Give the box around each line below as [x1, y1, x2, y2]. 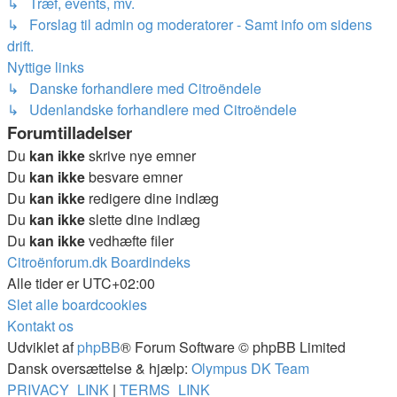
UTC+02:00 [82, 273, 155, 293]
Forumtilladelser [7, 121, 132, 144]
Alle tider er [7, 273, 82, 293]
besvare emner [85, 167, 183, 187]
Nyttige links [7, 57, 84, 77]
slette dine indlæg [85, 209, 200, 230]
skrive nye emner [85, 145, 196, 166]
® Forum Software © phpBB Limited [121, 337, 346, 357]
